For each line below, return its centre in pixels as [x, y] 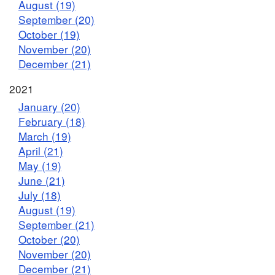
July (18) [40, 195]
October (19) [49, 34]
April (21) [41, 150]
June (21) [42, 180]
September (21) [56, 224]
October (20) [49, 239]
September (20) [56, 19]
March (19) [45, 136]
